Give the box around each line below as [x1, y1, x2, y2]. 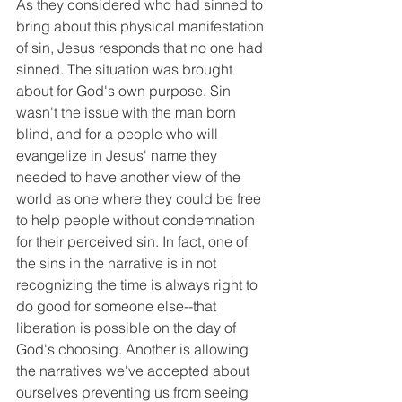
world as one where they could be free [16, 189, 265, 207]
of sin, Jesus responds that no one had [16, 39, 267, 57]
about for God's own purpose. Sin [16, 82, 234, 100]
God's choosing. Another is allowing [16, 340, 252, 358]
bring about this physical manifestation [16, 17, 267, 35]
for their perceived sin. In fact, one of [16, 232, 251, 250]
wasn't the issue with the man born [16, 103, 240, 121]
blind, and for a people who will [16, 125, 222, 143]
